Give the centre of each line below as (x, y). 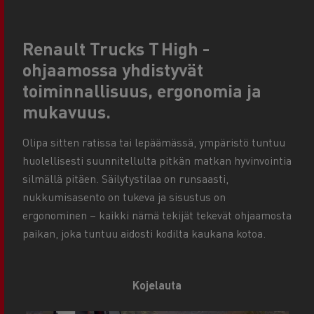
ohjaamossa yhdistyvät (113, 70)
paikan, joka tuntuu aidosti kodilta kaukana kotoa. (144, 233)
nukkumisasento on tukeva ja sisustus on (124, 197)
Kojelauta (157, 285)
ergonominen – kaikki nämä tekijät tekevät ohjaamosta (157, 215)
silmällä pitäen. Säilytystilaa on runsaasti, (125, 179)
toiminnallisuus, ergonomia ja (142, 91)
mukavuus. (67, 112)
